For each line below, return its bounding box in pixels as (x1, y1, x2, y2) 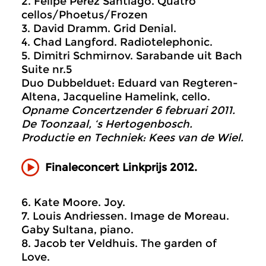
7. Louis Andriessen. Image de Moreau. (21, 210, 229, 223)
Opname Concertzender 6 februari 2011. (21, 104, 235, 117)
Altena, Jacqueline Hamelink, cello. (21, 90, 210, 103)
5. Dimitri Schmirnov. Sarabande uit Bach (21, 49, 242, 62)
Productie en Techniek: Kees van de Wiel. (21, 131, 243, 144)
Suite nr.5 (21, 63, 72, 76)
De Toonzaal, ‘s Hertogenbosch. (21, 118, 192, 131)
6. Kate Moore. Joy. (21, 196, 125, 209)
